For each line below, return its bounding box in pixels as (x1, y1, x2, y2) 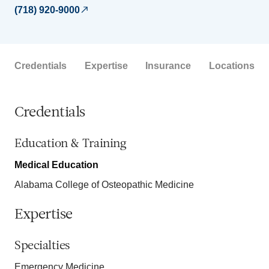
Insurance (145, 60, 192, 71)
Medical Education (14, 159, 98, 170)
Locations (208, 60, 255, 71)
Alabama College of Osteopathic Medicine (14, 179, 194, 190)
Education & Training (14, 138, 126, 150)
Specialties (14, 240, 70, 252)
